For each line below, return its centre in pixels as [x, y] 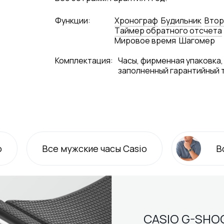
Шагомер [197, 40]
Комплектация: [84, 60]
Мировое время [145, 40]
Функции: [73, 20]
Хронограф [136, 20]
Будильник [181, 20]
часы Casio [123, 148]
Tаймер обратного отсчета [168, 30]
